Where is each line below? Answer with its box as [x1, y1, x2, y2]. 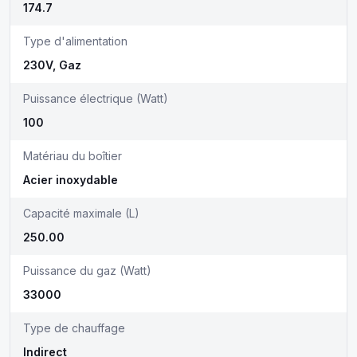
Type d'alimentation [23, 34, 127, 48]
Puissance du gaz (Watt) [23, 264, 151, 277]
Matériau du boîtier [23, 149, 122, 163]
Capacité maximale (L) [23, 206, 139, 220]
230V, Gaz [23, 58, 81, 72]
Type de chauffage [23, 321, 125, 335]
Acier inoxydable [23, 173, 118, 186]
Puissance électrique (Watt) [23, 92, 168, 105]
